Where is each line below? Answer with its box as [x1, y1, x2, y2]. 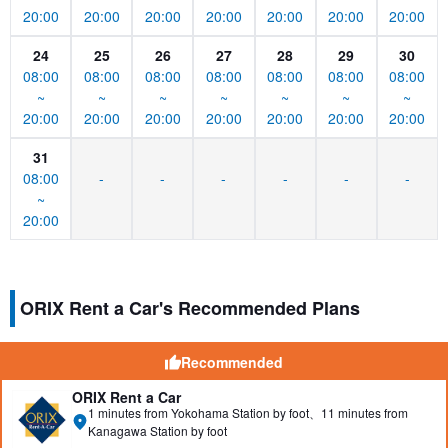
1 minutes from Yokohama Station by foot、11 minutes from [88, 404, 408, 421]
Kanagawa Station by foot [88, 422, 227, 439]
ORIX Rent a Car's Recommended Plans [20, 295, 360, 321]
